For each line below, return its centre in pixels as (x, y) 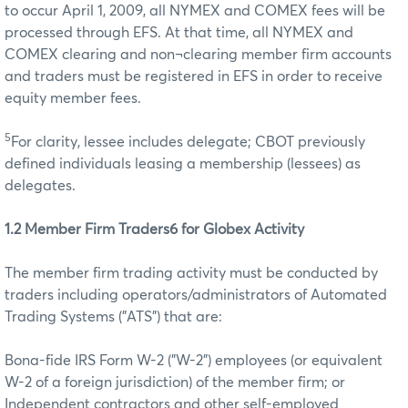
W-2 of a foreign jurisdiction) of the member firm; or (175, 382)
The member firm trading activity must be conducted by (191, 273)
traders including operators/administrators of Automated (196, 295)
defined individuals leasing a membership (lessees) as (183, 163)
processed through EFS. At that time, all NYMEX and (179, 32)
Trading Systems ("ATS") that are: (113, 316)
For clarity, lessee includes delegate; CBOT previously (188, 142)
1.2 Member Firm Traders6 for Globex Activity (154, 229)
